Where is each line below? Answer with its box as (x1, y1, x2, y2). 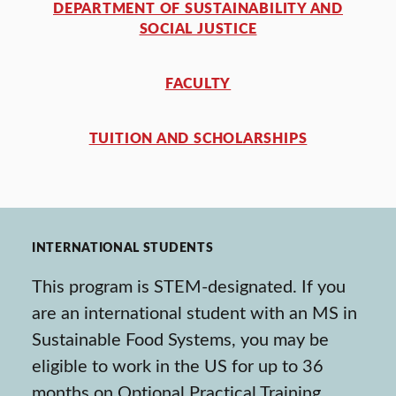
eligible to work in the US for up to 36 (32, 353, 324, 377)
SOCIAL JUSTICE (139, 18, 257, 38)
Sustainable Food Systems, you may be (32, 326, 329, 351)
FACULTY (164, 72, 232, 93)
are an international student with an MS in (32, 300, 357, 324)
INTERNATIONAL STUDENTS (32, 238, 214, 256)
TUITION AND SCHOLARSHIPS (88, 127, 308, 148)
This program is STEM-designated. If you (32, 273, 346, 298)
